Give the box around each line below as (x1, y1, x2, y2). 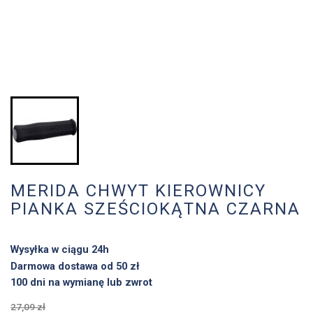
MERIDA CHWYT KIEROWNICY (10, 181, 266, 201)
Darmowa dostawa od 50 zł (10, 259, 140, 272)
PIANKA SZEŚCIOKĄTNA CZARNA (10, 199, 300, 219)
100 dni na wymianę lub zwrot (10, 276, 152, 289)
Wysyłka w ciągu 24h (10, 243, 109, 256)
